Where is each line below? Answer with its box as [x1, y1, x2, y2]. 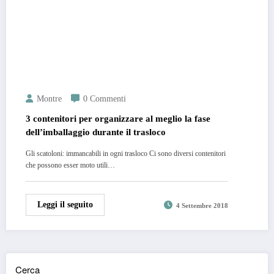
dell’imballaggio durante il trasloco [26, 127, 166, 137]
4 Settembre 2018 [176, 202, 228, 209]
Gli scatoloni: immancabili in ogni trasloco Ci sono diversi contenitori [26, 149, 226, 158]
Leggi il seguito [37, 199, 93, 209]
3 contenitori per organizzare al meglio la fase [26, 113, 210, 124]
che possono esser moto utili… [26, 160, 115, 169]
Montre [37, 94, 62, 103]
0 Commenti [83, 94, 126, 103]
